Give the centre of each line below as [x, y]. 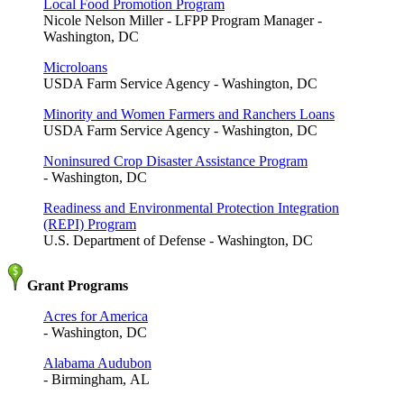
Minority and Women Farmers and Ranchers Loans [189, 114]
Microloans [75, 67]
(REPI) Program [90, 224]
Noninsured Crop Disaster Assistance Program [175, 161]
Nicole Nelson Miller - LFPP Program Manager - [183, 20]
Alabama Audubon [97, 363]
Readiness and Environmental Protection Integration [191, 207]
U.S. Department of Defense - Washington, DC [178, 240]
